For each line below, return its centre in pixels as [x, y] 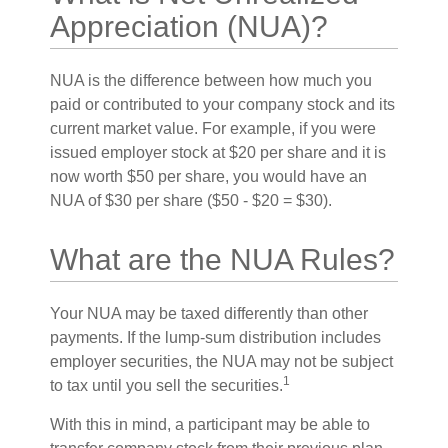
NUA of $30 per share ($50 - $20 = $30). [191, 200]
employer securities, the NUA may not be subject [221, 361]
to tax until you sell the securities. [166, 385]
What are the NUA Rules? [222, 259]
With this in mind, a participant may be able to [210, 424]
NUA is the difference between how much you [211, 80]
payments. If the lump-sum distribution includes [215, 337]
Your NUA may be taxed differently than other [209, 313]
